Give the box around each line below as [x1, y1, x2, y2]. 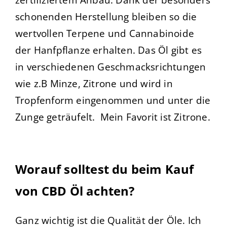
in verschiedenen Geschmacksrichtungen [15, 60, 206, 73]
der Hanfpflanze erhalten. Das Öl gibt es [15, 44, 202, 57]
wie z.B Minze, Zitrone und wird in [15, 77, 173, 90]
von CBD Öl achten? [15, 182, 135, 200]
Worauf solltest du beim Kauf [15, 161, 194, 178]
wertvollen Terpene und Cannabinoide [15, 27, 195, 40]
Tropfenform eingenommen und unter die [15, 94, 211, 107]
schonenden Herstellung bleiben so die [15, 10, 197, 23]
